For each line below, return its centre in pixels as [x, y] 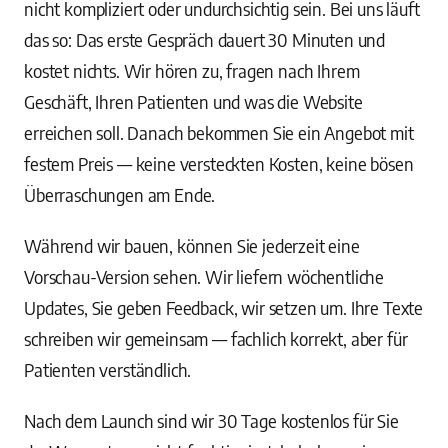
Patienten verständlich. [108, 369]
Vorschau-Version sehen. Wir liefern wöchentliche [204, 276]
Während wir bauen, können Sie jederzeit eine [192, 245]
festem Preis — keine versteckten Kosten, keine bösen [219, 163]
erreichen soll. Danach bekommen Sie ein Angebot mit [219, 132]
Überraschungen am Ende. [120, 194]
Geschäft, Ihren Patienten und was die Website [193, 101]
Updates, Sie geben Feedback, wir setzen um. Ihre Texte [224, 307]
